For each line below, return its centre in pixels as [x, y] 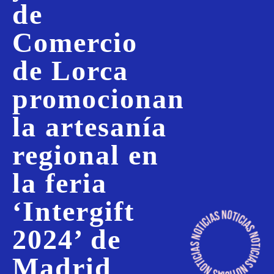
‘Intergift [73, 212]
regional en [86, 155]
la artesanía [90, 127]
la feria [60, 183]
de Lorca [70, 71]
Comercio [75, 43]
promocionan [98, 99]
